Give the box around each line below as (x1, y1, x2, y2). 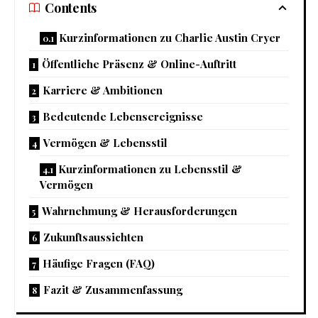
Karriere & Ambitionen (43, 82, 163, 97)
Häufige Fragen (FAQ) (43, 256, 155, 270)
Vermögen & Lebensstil (43, 135, 168, 150)
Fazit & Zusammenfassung (43, 282, 182, 297)
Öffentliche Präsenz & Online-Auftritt (42, 56, 236, 71)
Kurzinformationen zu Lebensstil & (58, 161, 242, 176)
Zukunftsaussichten (43, 229, 143, 244)
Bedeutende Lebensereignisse (43, 109, 203, 124)
